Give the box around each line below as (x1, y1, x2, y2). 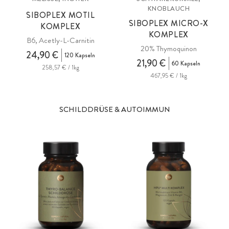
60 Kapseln (172, 58, 201, 68)
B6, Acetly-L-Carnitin (26, 34, 95, 46)
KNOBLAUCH (147, 3, 190, 13)
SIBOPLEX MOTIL (26, 9, 95, 21)
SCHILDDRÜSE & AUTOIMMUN (59, 103, 170, 115)
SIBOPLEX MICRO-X (128, 17, 209, 29)
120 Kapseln (64, 50, 95, 60)
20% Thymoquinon (140, 42, 197, 54)
